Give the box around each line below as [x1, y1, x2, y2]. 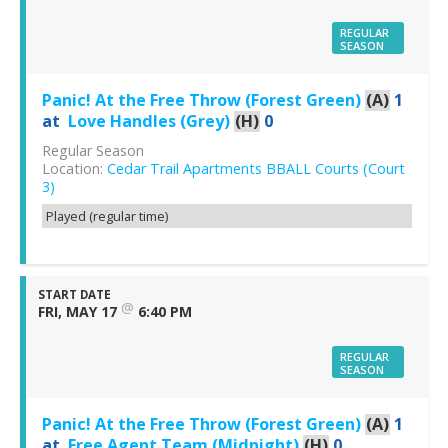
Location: [42, 158, 107, 178]
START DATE [38, 286, 111, 302]
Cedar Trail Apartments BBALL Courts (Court [107, 158, 405, 178]
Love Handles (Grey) [68, 109, 230, 132]
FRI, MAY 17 [38, 301, 117, 321]
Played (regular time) [46, 206, 168, 225]
